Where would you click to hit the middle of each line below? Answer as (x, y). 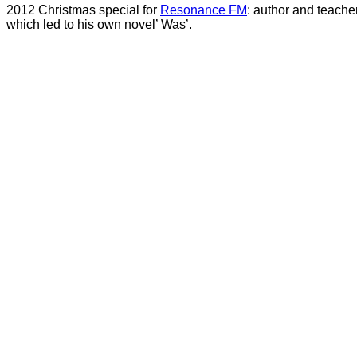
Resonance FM (204, 10)
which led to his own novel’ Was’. (99, 24)
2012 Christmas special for (83, 10)
